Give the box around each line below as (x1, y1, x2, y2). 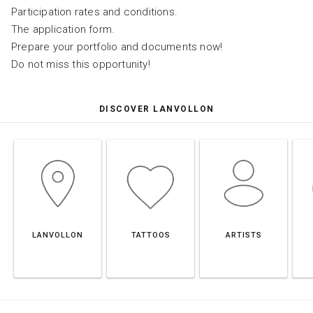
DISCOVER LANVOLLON (99, 104, 214, 115)
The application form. (11, 23, 115, 36)
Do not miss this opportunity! (11, 58, 150, 71)
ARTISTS (225, 231, 262, 240)
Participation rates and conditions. (11, 6, 177, 19)
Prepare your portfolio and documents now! (11, 41, 223, 54)
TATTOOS (131, 231, 170, 240)
